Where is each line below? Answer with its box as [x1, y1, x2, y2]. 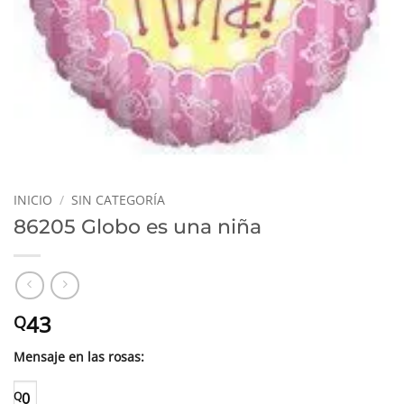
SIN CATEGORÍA [71, 190, 166, 208]
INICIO [14, 190, 52, 208]
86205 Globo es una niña [14, 213, 262, 239]
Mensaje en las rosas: [14, 348, 144, 366]
